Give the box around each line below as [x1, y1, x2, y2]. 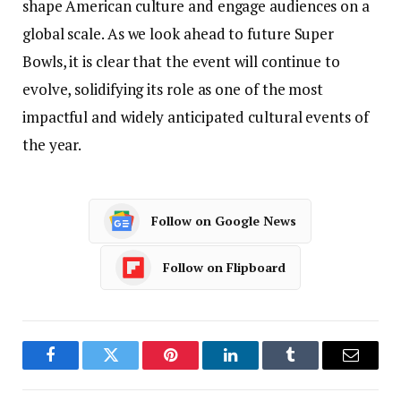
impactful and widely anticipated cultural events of [22, 106, 369, 127]
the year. [22, 133, 82, 155]
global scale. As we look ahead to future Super [22, 22, 335, 44]
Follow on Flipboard [163, 259, 286, 277]
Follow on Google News [150, 212, 296, 230]
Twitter [109, 360, 156, 377]
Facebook [49, 360, 112, 377]
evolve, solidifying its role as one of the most [22, 78, 324, 99]
